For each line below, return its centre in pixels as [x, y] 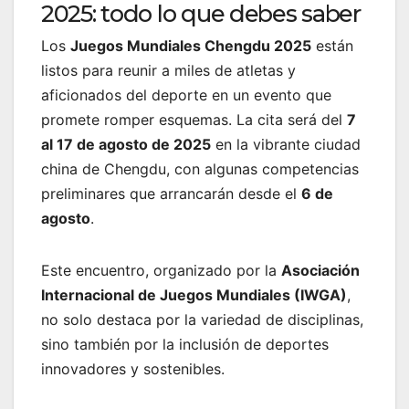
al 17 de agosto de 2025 [126, 144]
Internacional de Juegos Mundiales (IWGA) [194, 294]
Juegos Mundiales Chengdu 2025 [191, 45]
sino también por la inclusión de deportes [185, 344]
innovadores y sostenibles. [133, 368]
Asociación [320, 270]
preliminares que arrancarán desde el [171, 193]
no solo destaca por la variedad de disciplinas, [202, 319]
